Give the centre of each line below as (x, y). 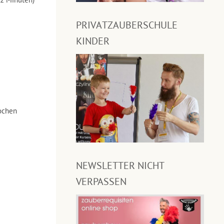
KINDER (93, 41)
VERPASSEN (101, 182)
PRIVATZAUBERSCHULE (127, 25)
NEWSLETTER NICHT (120, 166)
